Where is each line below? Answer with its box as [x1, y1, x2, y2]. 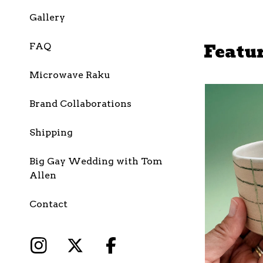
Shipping [29, 127, 73, 138]
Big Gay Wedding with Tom [29, 156, 163, 167]
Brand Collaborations [29, 98, 131, 109]
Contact [29, 198, 68, 210]
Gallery [29, 12, 65, 23]
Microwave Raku [29, 69, 110, 80]
